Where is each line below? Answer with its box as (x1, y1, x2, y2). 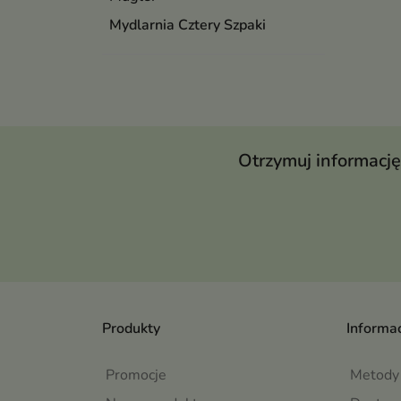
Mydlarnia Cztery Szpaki (109, 15, 266, 36)
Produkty (102, 319, 160, 339)
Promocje (106, 365, 166, 386)
